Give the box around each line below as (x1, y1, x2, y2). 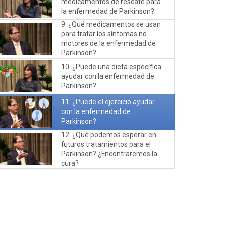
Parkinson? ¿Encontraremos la (61, 149, 158, 158)
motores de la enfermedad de (61, 39, 156, 48)
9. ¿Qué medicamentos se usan (61, 20, 161, 29)
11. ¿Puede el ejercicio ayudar (61, 98, 155, 106)
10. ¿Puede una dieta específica (61, 62, 162, 71)
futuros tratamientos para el (61, 140, 151, 148)
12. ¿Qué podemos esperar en (61, 130, 157, 139)
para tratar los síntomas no (61, 30, 147, 38)
